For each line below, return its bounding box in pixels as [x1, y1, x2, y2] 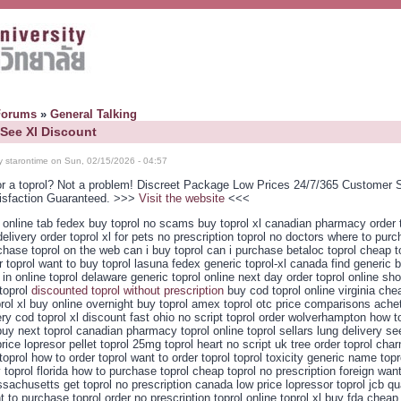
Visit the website [139, 192, 225, 206]
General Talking [50, 107, 137, 121]
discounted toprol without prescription [31, 284, 224, 298]
